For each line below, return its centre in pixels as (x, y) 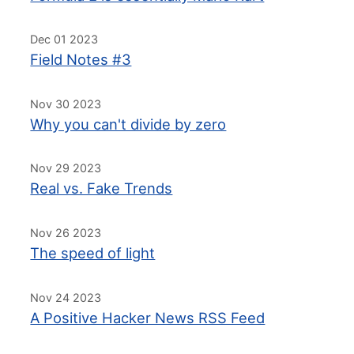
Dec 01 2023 (64, 40)
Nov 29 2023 (66, 168)
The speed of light (93, 253)
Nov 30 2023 (66, 104)
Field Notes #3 (81, 60)
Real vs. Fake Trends (102, 188)
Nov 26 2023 (66, 233)
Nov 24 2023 (66, 297)
